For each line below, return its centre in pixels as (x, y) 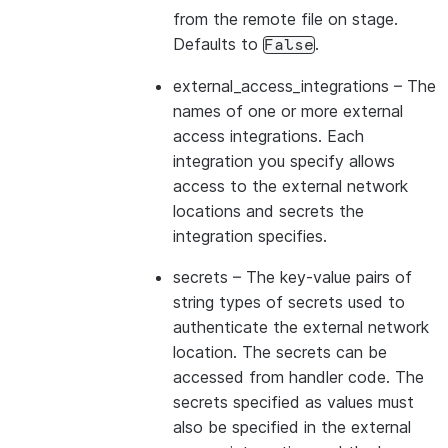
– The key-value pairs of (320, 277)
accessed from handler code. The (298, 377)
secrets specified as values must (293, 402)
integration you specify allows (284, 161)
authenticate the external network (301, 327)
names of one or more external (288, 111)
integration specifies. (250, 236)
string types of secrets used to (289, 302)
